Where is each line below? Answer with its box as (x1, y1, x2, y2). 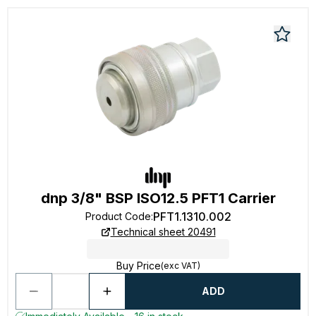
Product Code (85, 210, 151, 222)
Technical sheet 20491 (110, 226, 216, 238)
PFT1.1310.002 (152, 209, 231, 224)
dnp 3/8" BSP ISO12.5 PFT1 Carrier (40, 190, 276, 207)
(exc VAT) (160, 260, 200, 271)
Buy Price (116, 260, 161, 272)
